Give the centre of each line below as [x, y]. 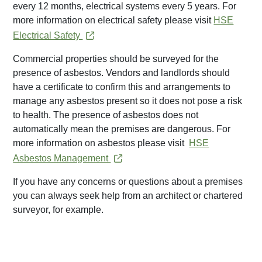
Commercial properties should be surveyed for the [116, 59]
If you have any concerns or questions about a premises [128, 182]
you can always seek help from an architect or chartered [128, 196]
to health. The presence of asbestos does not [106, 115]
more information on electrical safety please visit [113, 20]
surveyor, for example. [58, 210]
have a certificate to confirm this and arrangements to [122, 87]
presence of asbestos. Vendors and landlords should [122, 73]
